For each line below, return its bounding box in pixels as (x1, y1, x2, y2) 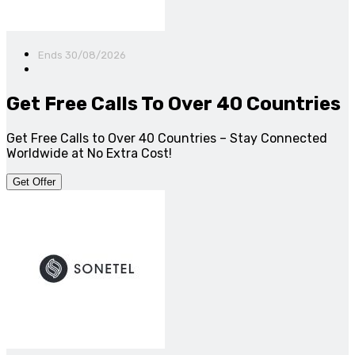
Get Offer (13, 175, 55, 188)
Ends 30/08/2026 (38, 49, 126, 62)
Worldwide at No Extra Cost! (6, 145, 172, 161)
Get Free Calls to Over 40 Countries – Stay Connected (6, 130, 327, 146)
